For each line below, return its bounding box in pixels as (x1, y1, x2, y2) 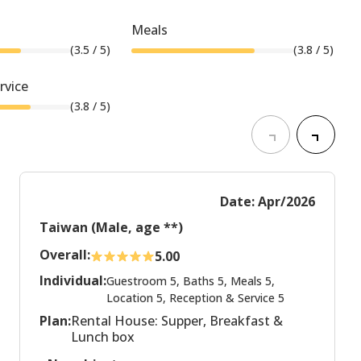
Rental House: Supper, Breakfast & (71, 312, 283, 330)
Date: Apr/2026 (220, 193, 315, 211)
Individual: (39, 272, 106, 290)
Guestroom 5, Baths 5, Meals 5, (106, 273, 275, 289)
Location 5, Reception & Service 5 (106, 290, 284, 306)
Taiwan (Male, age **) (39, 218, 183, 237)
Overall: (39, 246, 90, 264)
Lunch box (71, 328, 135, 346)
